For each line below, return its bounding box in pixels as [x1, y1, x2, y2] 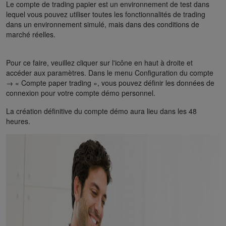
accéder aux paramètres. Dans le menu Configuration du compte [6, 67, 213, 78]
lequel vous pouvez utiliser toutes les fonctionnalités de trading [6, 9, 205, 19]
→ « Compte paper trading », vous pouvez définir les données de [6, 77, 214, 88]
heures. [6, 116, 30, 126]
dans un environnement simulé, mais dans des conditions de [6, 19, 199, 29]
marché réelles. [6, 29, 55, 39]
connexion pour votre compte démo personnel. [6, 87, 155, 98]
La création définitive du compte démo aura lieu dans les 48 [6, 105, 197, 116]
